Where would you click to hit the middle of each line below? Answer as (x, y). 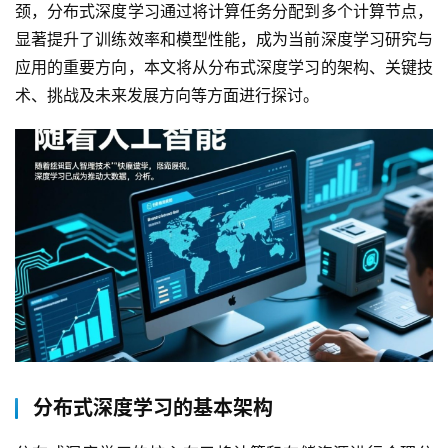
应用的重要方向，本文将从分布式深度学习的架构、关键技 (224, 66)
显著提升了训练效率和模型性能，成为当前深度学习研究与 (224, 38)
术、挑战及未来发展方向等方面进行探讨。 (172, 94)
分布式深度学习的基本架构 (153, 408)
